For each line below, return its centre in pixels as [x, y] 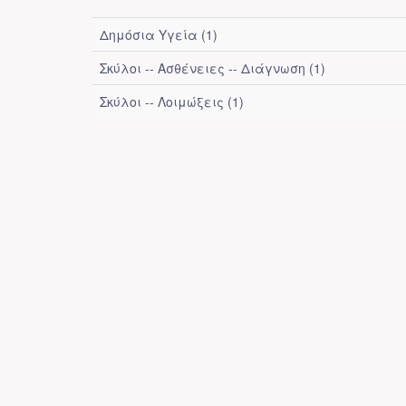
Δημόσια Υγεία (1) [159, 34]
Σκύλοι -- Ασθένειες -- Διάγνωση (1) [213, 68]
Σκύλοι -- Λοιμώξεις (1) [172, 101]
